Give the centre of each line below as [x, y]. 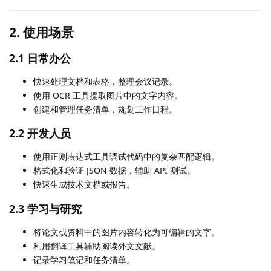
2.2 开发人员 [40, 133]
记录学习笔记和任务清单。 [84, 260]
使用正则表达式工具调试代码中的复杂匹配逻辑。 [126, 157]
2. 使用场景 [41, 32]
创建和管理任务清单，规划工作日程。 [105, 109]
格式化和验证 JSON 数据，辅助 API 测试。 [114, 171]
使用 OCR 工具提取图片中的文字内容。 [108, 95]
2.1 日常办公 [40, 58]
